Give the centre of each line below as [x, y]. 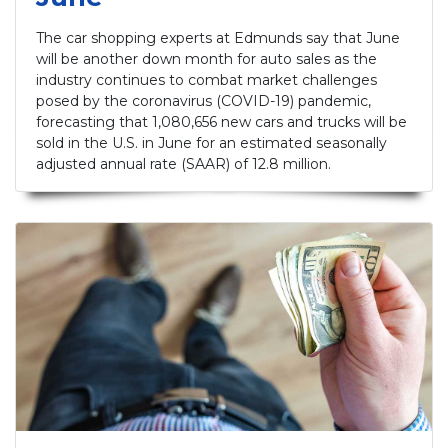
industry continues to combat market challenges [206, 80]
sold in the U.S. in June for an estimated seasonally [211, 143]
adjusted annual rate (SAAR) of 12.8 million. [183, 164]
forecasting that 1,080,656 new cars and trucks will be [221, 122]
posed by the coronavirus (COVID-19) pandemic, [203, 101]
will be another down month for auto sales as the [206, 59]
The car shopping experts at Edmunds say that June [218, 38]
